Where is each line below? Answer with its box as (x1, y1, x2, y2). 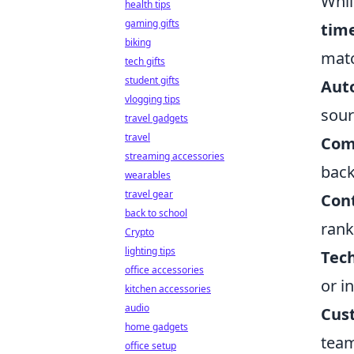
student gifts (125, 73, 179, 87)
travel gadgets (125, 111, 188, 125)
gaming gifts (125, 17, 179, 30)
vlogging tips (125, 92, 180, 106)
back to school (125, 206, 187, 220)
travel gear (125, 187, 173, 201)
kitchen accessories (125, 282, 211, 296)
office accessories (125, 263, 204, 277)
